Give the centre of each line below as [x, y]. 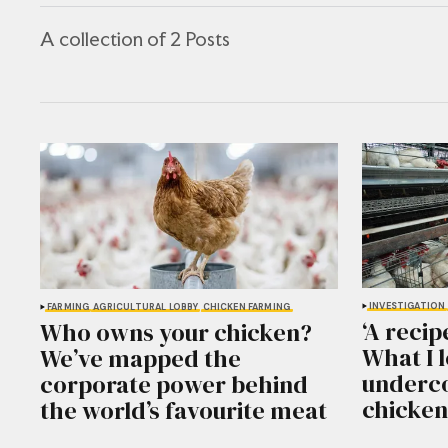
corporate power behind [174, 385]
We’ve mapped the [140, 359]
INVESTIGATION [407, 306]
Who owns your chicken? [176, 333]
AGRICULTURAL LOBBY [146, 307]
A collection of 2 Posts [135, 39]
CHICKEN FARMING [246, 307]
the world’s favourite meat [183, 411]
